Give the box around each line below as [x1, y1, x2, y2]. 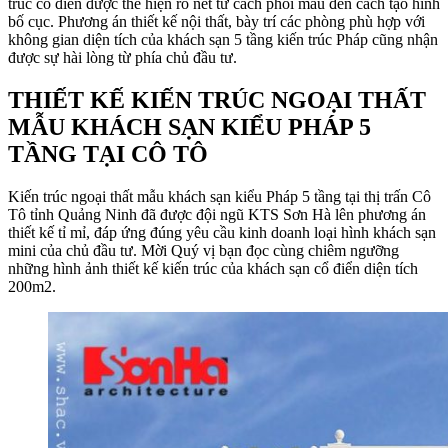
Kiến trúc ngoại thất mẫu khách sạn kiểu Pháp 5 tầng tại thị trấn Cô [8, 187, 431, 205]
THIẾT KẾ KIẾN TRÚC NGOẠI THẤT [8, 86, 426, 113]
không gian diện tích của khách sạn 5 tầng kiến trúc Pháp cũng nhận [8, 31, 438, 48]
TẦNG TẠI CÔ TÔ [8, 140, 208, 167]
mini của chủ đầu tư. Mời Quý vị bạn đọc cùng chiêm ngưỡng [8, 241, 399, 259]
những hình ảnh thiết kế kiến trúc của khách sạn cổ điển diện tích [8, 259, 418, 277]
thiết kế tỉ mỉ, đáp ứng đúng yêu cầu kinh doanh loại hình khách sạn [8, 223, 436, 241]
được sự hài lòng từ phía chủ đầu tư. [8, 49, 237, 66]
